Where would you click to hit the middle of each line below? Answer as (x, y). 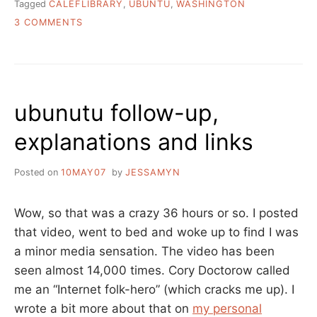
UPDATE (102, 64)
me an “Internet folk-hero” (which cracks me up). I (154, 290)
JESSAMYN (152, 173)
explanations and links (134, 142)
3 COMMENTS (48, 23)
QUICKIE (102, 36)
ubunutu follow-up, (116, 113)
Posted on (38, 173)
